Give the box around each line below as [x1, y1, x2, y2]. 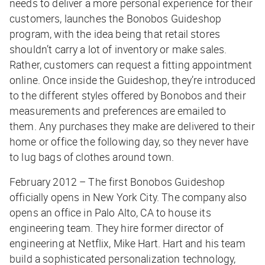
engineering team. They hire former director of [9, 221, 224, 235]
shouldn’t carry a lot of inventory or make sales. [9, 42, 227, 57]
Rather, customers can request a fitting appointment [9, 57, 253, 72]
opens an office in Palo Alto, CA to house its [9, 205, 211, 220]
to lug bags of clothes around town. [9, 150, 174, 164]
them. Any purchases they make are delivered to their [9, 119, 255, 134]
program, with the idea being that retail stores [9, 27, 221, 41]
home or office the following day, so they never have [9, 134, 248, 149]
